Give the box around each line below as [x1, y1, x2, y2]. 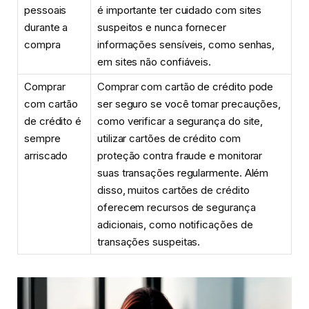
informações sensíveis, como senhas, [97, 37, 275, 51]
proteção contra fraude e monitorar [97, 148, 263, 162]
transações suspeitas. [97, 235, 201, 248]
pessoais [24, 3, 67, 17]
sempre [24, 131, 61, 145]
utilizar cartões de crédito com [97, 131, 241, 145]
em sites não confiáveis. [97, 54, 212, 68]
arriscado [24, 148, 68, 162]
